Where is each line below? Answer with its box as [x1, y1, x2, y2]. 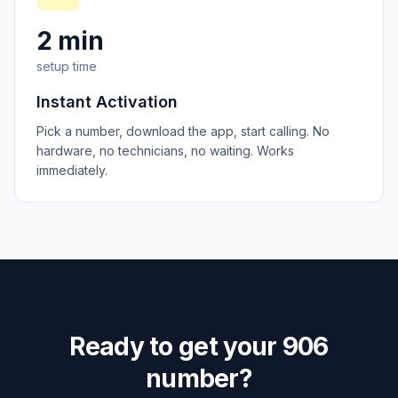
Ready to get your [69, 331, 277, 362]
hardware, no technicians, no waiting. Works [36, 143, 294, 158]
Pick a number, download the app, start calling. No [36, 123, 330, 139]
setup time [36, 59, 97, 74]
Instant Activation [36, 92, 178, 111]
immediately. [36, 163, 107, 178]
